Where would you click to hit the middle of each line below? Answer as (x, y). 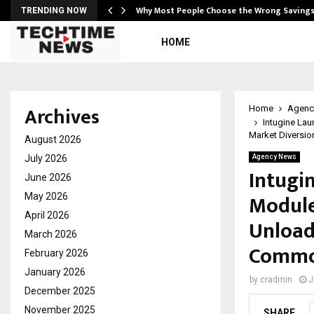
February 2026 (56, 253)
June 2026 (48, 177)
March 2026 (51, 234)
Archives (62, 117)
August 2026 (53, 139)
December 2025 (60, 291)
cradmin (276, 280)
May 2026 (46, 196)
